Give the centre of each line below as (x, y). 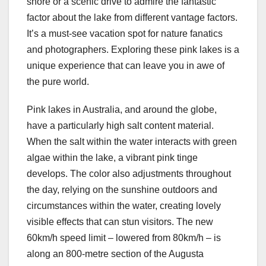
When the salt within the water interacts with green (132, 142)
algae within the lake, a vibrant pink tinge (112, 158)
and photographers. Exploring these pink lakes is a (133, 50)
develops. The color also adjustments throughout (129, 174)
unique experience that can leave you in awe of (126, 66)
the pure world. (58, 82)
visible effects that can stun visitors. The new (120, 222)
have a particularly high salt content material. (120, 126)
